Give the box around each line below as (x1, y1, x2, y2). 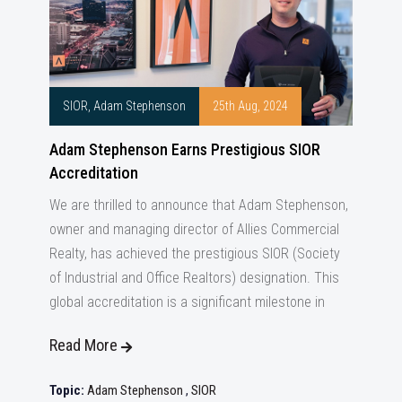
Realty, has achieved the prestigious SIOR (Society (49, 244, 340, 262)
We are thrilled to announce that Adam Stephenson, (49, 196, 348, 214)
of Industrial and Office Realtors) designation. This (49, 268, 339, 286)
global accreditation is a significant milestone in (49, 293, 325, 310)
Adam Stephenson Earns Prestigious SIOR (49, 139, 320, 159)
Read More (49, 335, 118, 354)
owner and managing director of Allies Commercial (49, 220, 339, 238)
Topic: (49, 381, 84, 398)
